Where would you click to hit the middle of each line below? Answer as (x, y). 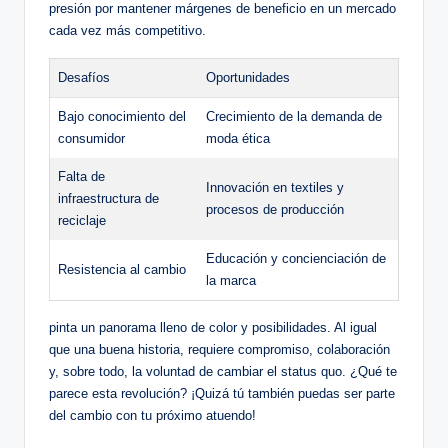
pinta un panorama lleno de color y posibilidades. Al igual (213, 327)
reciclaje (82, 220)
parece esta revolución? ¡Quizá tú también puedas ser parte (222, 393)
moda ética (238, 138)
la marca (231, 280)
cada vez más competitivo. (127, 30)
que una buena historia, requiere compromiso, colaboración (219, 349)
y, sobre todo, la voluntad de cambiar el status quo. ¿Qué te (223, 371)
